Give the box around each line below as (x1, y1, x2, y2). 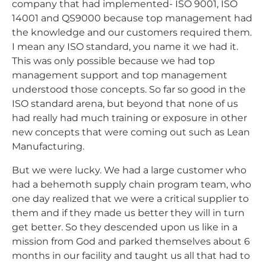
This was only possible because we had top (12, 55, 215, 66)
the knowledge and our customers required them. (12, 26, 252, 38)
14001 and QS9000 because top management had (12, 12, 252, 24)
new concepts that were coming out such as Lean (12, 126, 250, 138)
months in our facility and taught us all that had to (12, 249, 250, 261)
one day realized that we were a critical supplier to (12, 192, 249, 204)
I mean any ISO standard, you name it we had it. (12, 40, 238, 52)
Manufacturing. (12, 140, 84, 152)
